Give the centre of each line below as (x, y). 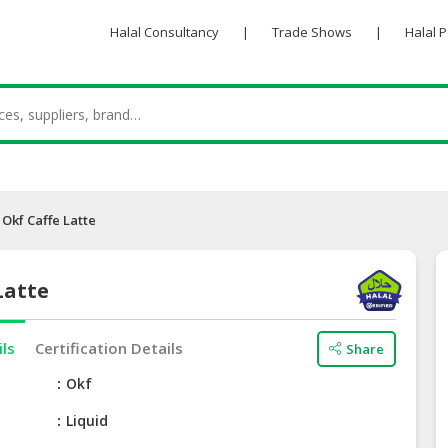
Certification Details (109, 348)
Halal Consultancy (164, 32)
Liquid (87, 421)
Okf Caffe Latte (49, 220)
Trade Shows (311, 32)
